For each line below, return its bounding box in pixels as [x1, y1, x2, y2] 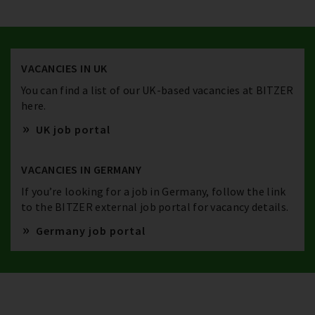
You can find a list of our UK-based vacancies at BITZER [21, 83, 294, 97]
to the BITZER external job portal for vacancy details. [21, 200, 289, 214]
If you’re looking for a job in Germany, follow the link [21, 184, 286, 198]
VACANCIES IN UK [21, 61, 108, 75]
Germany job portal [33, 224, 146, 238]
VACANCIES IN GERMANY [21, 162, 141, 176]
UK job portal [33, 122, 110, 136]
